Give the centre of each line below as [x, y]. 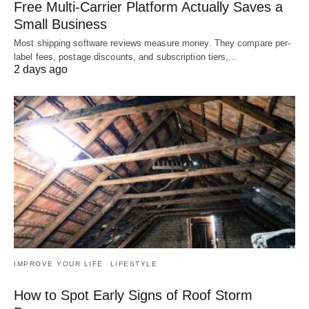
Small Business [60, 24]
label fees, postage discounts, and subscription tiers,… [126, 57]
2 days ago [41, 69]
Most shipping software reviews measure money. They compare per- [152, 43]
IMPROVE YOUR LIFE [59, 264]
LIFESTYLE [133, 264]
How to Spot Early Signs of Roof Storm [133, 296]
